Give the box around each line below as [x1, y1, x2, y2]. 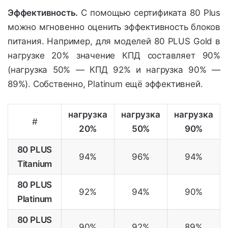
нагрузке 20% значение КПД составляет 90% [8, 50, 220, 61]
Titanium [17, 159, 52, 169]
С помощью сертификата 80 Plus [78, 8, 220, 18]
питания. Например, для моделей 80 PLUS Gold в [8, 36, 220, 47]
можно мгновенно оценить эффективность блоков [8, 22, 220, 33]
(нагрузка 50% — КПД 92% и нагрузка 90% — [8, 65, 220, 75]
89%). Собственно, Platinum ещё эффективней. [8, 79, 203, 90]
